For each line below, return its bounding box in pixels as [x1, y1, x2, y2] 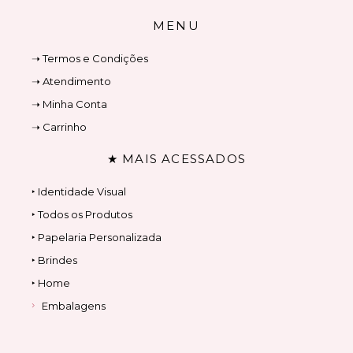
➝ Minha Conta [32, 98, 107, 111]
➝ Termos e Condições [32, 52, 148, 65]
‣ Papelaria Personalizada [32, 231, 162, 244]
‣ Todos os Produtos [32, 208, 132, 221]
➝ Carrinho [32, 121, 87, 134]
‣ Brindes [32, 254, 77, 267]
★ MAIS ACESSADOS [106, 151, 247, 167]
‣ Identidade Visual [32, 185, 126, 199]
